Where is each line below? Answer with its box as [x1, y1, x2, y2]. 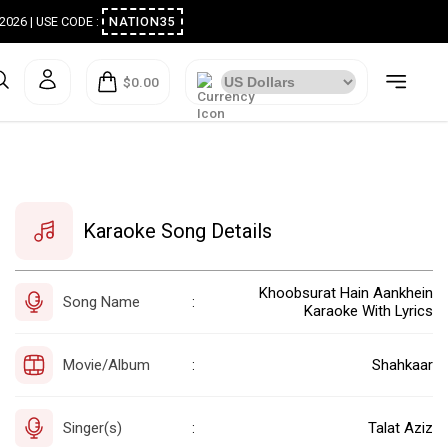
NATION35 [140, 14, 210, 30]
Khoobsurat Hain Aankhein [259, 283, 433, 302]
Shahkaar [372, 355, 433, 374]
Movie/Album [63, 355, 150, 374]
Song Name [63, 292, 140, 311]
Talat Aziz [368, 418, 433, 437]
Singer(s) [63, 418, 122, 437]
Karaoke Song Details [83, 218, 272, 243]
